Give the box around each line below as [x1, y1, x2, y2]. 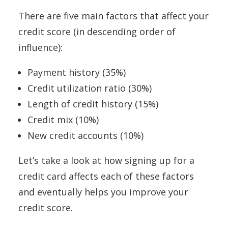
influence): [18, 41, 65, 54]
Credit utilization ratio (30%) [27, 82, 152, 95]
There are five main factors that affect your [18, 10, 209, 22]
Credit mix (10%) [27, 113, 99, 126]
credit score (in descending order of [18, 25, 176, 38]
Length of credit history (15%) [27, 98, 158, 110]
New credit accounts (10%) [27, 129, 144, 142]
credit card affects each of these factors [18, 170, 194, 183]
